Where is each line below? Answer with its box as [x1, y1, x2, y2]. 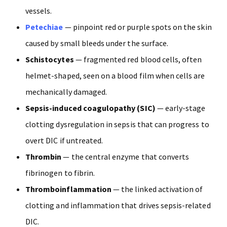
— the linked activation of [111, 184, 203, 195]
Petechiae [25, 22, 63, 32]
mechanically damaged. [25, 87, 107, 97]
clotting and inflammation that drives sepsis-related [25, 200, 211, 211]
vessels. [25, 6, 52, 16]
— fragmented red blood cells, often [73, 54, 202, 65]
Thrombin [25, 152, 62, 162]
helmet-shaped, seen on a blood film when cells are [25, 70, 205, 81]
